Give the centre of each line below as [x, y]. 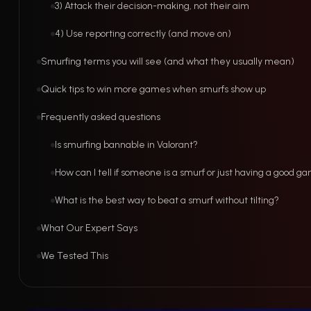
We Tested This [75, 256]
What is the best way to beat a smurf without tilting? [167, 200]
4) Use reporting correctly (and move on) [143, 34]
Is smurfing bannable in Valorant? [126, 145]
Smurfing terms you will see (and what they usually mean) [168, 61]
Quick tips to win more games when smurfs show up [153, 89]
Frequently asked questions [101, 117]
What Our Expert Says [89, 228]
